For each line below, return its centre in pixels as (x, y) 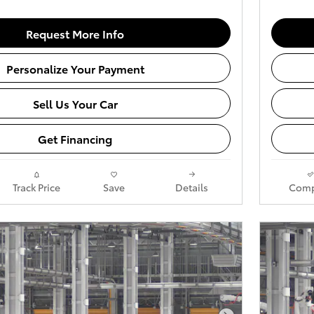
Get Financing (75, 139)
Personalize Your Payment (75, 68)
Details (192, 187)
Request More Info (75, 33)
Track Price (36, 187)
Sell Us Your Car (75, 103)
